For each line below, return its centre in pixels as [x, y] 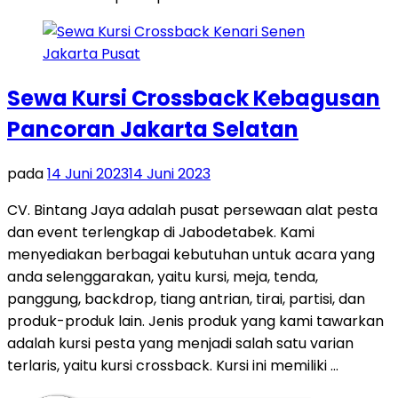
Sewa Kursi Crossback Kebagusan [194, 99]
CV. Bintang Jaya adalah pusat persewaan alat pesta [192, 210]
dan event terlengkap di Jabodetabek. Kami [161, 232]
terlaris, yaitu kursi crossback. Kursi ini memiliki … [173, 365]
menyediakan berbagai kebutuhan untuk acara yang [191, 254]
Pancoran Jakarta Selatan [153, 130]
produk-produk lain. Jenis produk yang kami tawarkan [195, 321]
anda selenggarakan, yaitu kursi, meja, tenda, [163, 276]
